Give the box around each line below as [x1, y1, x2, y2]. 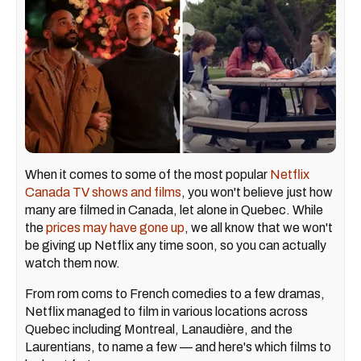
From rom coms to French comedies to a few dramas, [25, 287, 325, 301]
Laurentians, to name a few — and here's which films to [25, 340, 331, 355]
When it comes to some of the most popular [25, 168, 270, 182]
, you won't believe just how [181, 185, 333, 200]
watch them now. [25, 256, 120, 271]
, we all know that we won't [185, 221, 333, 235]
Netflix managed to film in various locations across [25, 305, 308, 319]
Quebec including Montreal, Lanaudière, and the [25, 322, 293, 337]
